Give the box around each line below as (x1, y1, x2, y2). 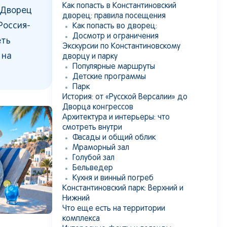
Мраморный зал (72, 144, 129, 152)
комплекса (62, 215, 100, 222)
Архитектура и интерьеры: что (62, 114, 170, 121)
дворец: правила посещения (62, 13, 166, 20)
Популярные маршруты (72, 63, 155, 70)
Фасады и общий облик (72, 134, 156, 141)
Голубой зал (72, 155, 115, 162)
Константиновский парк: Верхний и (62, 185, 183, 192)
